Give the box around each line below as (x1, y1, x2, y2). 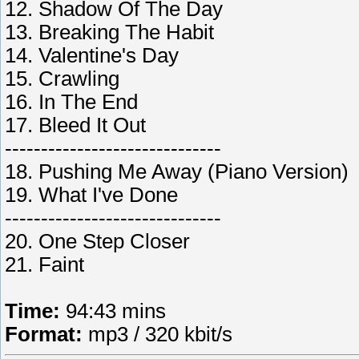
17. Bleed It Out (5, 114, 146, 137)
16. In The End (5, 91, 138, 114)
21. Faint (5, 253, 84, 276)
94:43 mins (60, 300, 166, 323)
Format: (5, 323, 83, 346)
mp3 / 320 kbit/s (83, 323, 232, 346)
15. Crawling (5, 67, 119, 91)
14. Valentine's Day (5, 44, 179, 67)
